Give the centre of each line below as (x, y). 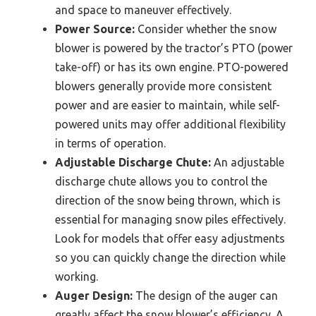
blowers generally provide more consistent (163, 86)
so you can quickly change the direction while (170, 258)
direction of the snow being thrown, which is (168, 201)
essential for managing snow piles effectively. (170, 220)
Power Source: (95, 29)
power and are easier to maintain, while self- (168, 105)
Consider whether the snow (206, 29)
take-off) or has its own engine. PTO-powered (172, 67)
